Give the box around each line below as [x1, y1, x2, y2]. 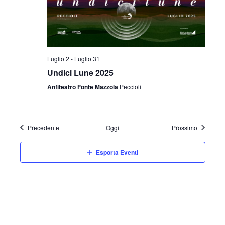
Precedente [27, 123, 59, 132]
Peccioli [119, 82, 141, 91]
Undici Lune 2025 [47, 66, 114, 78]
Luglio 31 [74, 54, 100, 63]
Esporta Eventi [96, 147, 138, 157]
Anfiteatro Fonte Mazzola [47, 82, 120, 91]
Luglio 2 [47, 54, 69, 63]
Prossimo [172, 123, 198, 132]
